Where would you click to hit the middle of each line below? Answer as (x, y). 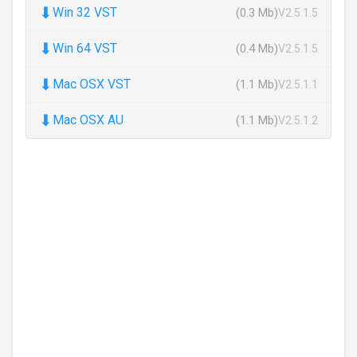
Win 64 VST (85, 49)
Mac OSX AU (88, 120)
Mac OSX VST (92, 84)
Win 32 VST (85, 13)
